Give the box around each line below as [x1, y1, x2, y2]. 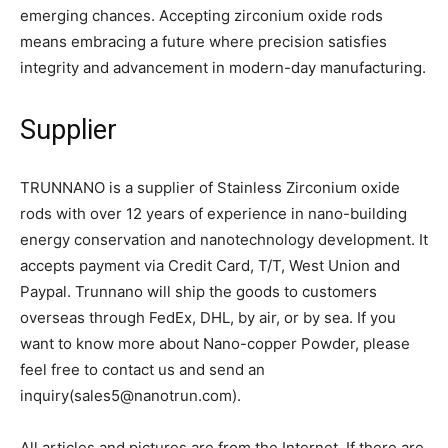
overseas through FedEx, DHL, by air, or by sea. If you [20, 307, 396, 327]
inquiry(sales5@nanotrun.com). [20, 385, 241, 405]
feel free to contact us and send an [20, 359, 265, 379]
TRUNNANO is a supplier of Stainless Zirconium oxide [20, 177, 400, 197]
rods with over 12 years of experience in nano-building [20, 203, 407, 223]
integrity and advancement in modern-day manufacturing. [20, 57, 426, 77]
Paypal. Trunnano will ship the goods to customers [20, 281, 377, 301]
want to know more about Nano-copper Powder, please [20, 333, 410, 353]
